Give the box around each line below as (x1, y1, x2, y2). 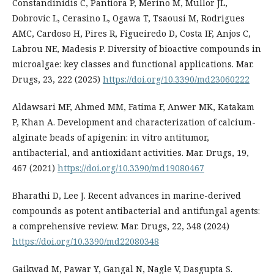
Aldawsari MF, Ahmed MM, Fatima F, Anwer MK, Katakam (12, 101, 254, 113)
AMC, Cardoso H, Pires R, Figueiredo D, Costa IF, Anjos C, (12, 28, 251, 40)
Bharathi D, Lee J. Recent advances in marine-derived (12, 190, 241, 202)
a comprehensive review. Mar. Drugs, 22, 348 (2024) (12, 220, 229, 232)
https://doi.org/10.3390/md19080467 (57, 162, 204, 174)
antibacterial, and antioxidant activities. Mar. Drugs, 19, (12, 147, 249, 159)
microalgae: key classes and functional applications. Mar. (12, 58, 254, 70)
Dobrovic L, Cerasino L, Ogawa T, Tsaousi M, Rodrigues (12, 12, 245, 24)
